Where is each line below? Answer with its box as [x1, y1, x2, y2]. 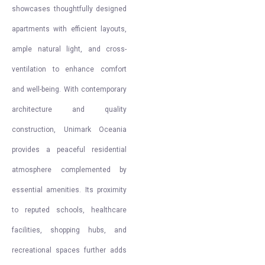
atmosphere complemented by [12, 166, 127, 174]
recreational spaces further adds [12, 246, 127, 254]
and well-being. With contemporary [12, 85, 127, 93]
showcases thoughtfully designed [12, 5, 127, 13]
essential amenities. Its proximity [12, 186, 127, 194]
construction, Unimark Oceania [12, 125, 127, 134]
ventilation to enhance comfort [12, 65, 127, 73]
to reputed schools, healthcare [12, 206, 127, 214]
